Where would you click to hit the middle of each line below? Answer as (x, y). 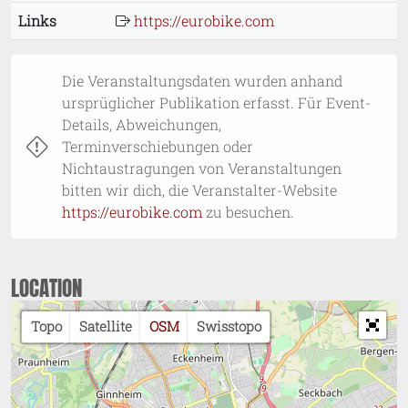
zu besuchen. (248, 211)
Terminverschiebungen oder (158, 146)
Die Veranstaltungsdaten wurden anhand (202, 80)
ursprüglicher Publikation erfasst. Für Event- (216, 102)
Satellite (105, 326)
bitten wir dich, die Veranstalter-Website (199, 189)
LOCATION (46, 287)
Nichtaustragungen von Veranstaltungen (202, 168)
